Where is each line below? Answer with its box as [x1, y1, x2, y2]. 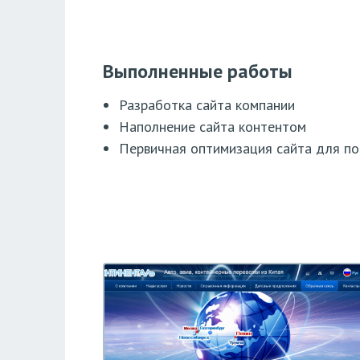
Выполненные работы [102, 59, 292, 84]
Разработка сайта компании [118, 96, 295, 115]
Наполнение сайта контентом [118, 117, 306, 137]
